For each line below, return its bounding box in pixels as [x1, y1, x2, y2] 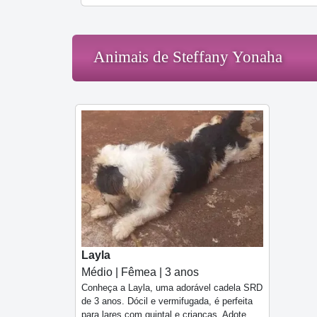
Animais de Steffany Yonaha [93, 48, 282, 67]
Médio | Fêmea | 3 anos [81, 266, 199, 279]
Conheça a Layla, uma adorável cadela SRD [81, 282, 263, 294]
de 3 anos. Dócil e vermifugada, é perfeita [81, 296, 253, 307]
